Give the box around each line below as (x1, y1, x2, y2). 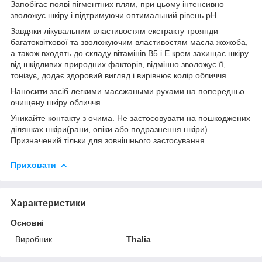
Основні (11, 218, 44, 227)
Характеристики (11, 198, 86, 208)
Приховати (11, 160, 56, 170)
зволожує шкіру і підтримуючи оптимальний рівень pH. (11, 10, 219, 20)
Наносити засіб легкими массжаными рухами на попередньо (11, 86, 244, 96)
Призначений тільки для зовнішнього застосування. (11, 135, 207, 145)
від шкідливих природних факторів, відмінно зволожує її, (11, 59, 226, 69)
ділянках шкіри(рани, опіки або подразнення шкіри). (11, 124, 210, 134)
